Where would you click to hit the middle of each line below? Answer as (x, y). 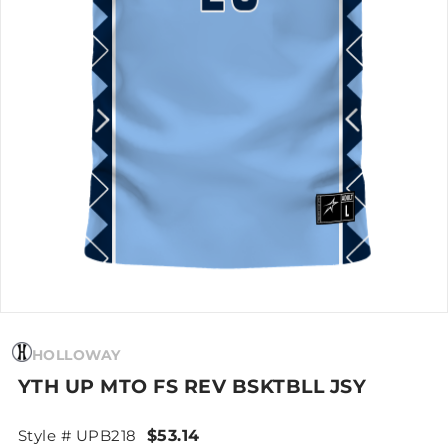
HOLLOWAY (76, 354)
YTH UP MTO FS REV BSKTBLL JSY (192, 386)
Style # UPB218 (77, 435)
